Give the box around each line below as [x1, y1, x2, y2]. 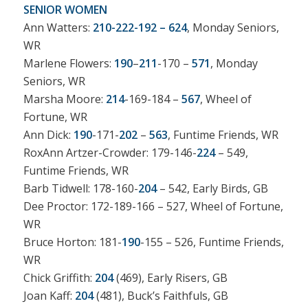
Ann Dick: [23, 127, 74, 143]
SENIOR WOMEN [23, 2, 107, 18]
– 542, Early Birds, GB [156, 181, 268, 197]
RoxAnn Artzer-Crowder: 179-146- [23, 145, 197, 161]
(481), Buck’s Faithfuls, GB [93, 288, 228, 304]
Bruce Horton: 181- [23, 234, 122, 250]
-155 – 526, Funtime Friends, [140, 234, 284, 250]
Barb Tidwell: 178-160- [23, 181, 138, 197]
